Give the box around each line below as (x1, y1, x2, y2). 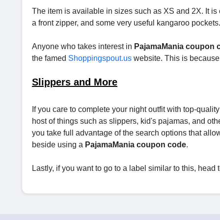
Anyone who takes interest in (32, 42, 134, 51)
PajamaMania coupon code (85, 140, 186, 149)
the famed (32, 54, 68, 62)
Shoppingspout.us (68, 54, 132, 62)
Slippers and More (32, 77, 117, 87)
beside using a (32, 140, 85, 149)
